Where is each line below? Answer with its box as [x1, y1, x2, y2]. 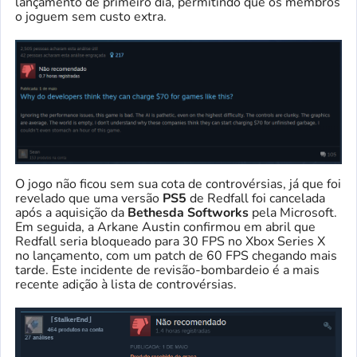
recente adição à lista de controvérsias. [15, 276, 237, 294]
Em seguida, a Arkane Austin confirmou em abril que [15, 218, 316, 237]
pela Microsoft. [249, 204, 337, 222]
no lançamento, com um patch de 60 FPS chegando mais [15, 247, 337, 265]
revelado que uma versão [15, 190, 163, 208]
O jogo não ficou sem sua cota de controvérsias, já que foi [15, 175, 341, 194]
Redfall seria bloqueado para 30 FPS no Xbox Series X [15, 233, 325, 251]
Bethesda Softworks [127, 204, 249, 222]
